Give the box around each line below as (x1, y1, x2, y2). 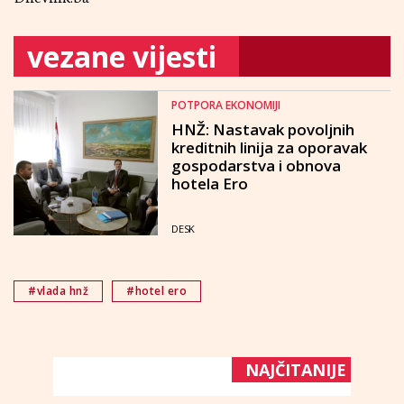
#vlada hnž (28, 283, 88, 298)
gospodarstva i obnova (171, 155, 341, 176)
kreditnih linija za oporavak (171, 137, 367, 158)
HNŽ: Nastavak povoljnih (171, 119, 354, 140)
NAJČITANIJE (245, 359, 346, 381)
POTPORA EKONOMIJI (171, 97, 280, 113)
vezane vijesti (27, 37, 216, 76)
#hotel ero (126, 283, 187, 298)
